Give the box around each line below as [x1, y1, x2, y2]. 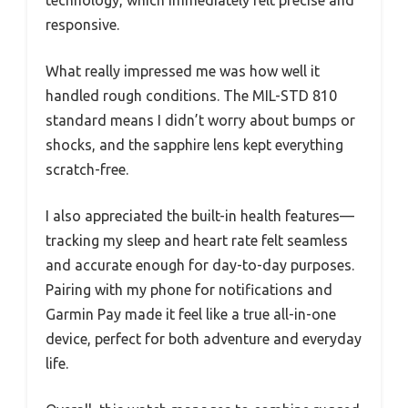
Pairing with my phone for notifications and [46, 281, 332, 298]
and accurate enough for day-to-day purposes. [46, 257, 354, 273]
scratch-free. [46, 161, 128, 178]
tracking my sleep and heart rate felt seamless [46, 232, 348, 249]
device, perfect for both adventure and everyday [46, 331, 362, 347]
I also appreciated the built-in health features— [46, 208, 354, 224]
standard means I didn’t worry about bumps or [46, 112, 355, 128]
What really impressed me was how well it [46, 63, 320, 79]
